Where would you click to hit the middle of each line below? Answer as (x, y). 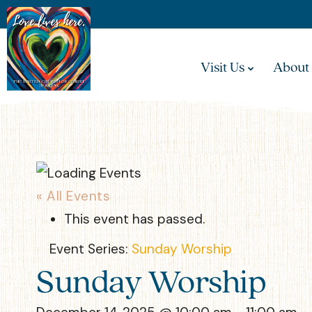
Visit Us (222, 67)
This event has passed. (134, 219)
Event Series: (91, 249)
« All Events (73, 196)
